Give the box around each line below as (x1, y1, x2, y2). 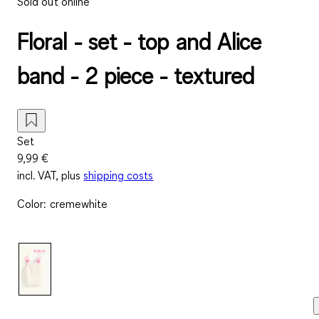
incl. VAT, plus (17, 167, 81, 182)
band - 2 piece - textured (17, 61, 254, 91)
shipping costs (83, 167, 154, 182)
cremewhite (49, 196, 108, 211)
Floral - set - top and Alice (17, 27, 262, 57)
